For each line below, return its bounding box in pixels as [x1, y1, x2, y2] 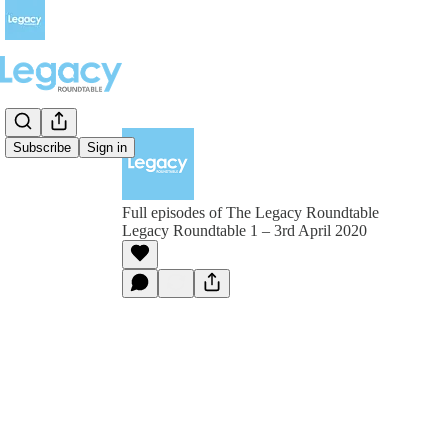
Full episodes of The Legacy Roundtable [122, 204, 379, 221]
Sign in [87, 140, 127, 156]
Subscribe [13, 140, 71, 156]
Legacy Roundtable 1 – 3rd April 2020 [122, 222, 367, 239]
